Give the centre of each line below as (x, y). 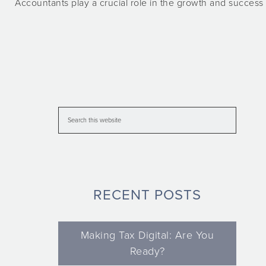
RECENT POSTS (147, 195)
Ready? (147, 251)
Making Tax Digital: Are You (147, 235)
